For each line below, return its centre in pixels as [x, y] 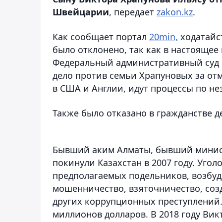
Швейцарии [81, 12]
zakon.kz [175, 12]
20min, [164, 36]
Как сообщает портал [101, 36]
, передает [133, 12]
